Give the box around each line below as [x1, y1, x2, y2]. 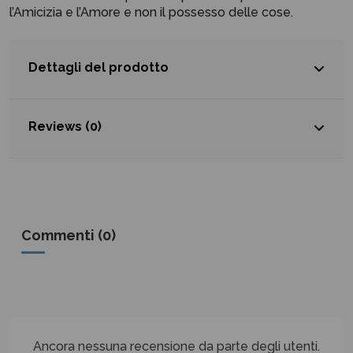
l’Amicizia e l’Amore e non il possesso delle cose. [9, 5, 293, 20]
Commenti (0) [21, 227, 116, 244]
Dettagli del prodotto [28, 60, 169, 76]
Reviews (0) [28, 119, 102, 135]
